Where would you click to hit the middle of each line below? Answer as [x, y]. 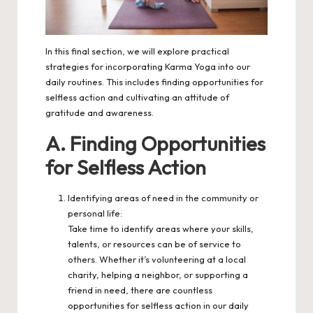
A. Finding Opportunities [155, 143]
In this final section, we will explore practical [137, 51]
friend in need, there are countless [140, 290]
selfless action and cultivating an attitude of [137, 97]
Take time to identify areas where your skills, [161, 228]
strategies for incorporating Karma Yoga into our [148, 66]
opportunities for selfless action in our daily [158, 305]
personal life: [95, 213]
